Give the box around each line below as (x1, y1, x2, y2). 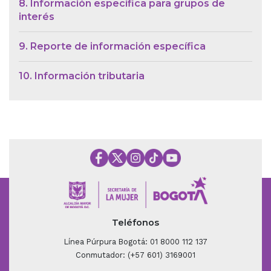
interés (19, 10, 54, 22)
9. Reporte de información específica (19, 40, 206, 52)
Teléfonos (112, 217, 159, 229)
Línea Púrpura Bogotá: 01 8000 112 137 (64, 237, 207, 247)
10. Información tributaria (19, 70, 145, 82)
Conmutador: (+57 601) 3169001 (76, 250, 195, 260)
